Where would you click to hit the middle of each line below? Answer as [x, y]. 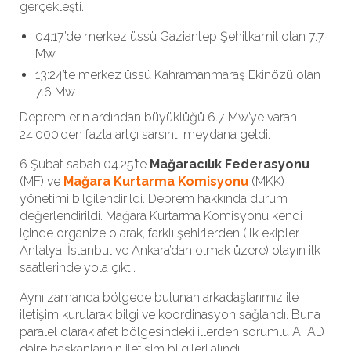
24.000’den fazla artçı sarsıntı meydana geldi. [145, 134]
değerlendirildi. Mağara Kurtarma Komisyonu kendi [161, 216]
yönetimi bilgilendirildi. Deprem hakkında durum [154, 199]
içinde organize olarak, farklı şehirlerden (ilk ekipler [159, 233]
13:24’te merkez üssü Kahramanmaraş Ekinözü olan [178, 75]
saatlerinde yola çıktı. [78, 268]
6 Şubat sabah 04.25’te [85, 164]
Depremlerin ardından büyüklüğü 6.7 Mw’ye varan [158, 117]
